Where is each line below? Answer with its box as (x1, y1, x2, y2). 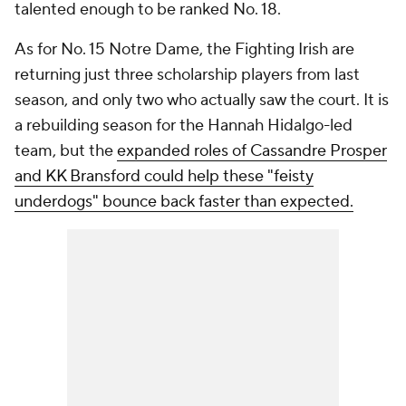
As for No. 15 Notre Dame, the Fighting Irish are (14, 39, 354, 60)
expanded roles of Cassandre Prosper (117, 140, 387, 161)
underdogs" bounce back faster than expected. (14, 191, 353, 212)
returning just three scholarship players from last (14, 64, 360, 85)
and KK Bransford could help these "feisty (14, 166, 314, 187)
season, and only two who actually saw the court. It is (14, 90, 389, 111)
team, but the (14, 140, 117, 161)
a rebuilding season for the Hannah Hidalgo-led (14, 115, 353, 136)
